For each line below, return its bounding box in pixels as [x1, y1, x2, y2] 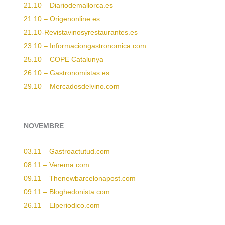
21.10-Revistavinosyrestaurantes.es [24, 28, 138, 36]
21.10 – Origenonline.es [24, 15, 100, 23]
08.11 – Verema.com [24, 161, 89, 169]
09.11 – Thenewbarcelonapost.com [24, 174, 136, 182]
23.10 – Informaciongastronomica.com [24, 42, 146, 50]
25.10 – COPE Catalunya [24, 55, 103, 63]
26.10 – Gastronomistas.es [24, 69, 109, 77]
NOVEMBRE [24, 122, 64, 130]
